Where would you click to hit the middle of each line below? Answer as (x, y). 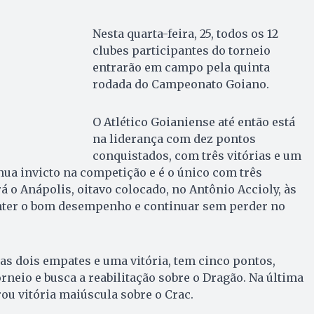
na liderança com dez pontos (174, 138)
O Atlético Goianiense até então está (193, 122)
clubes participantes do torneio (181, 50)
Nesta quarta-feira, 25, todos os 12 (185, 33)
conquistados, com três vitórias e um (197, 155)
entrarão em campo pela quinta (181, 67)
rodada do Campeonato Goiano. (180, 84)
